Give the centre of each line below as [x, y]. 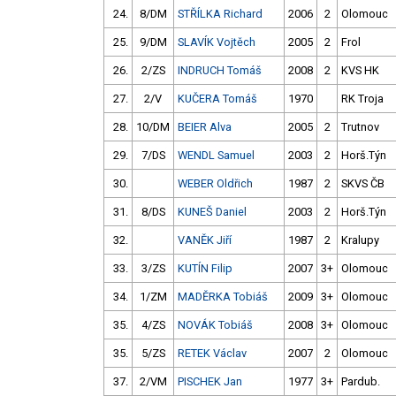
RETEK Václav [212, 354]
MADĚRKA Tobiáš [223, 297]
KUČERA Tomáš [217, 99]
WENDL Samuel [216, 156]
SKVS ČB [363, 184]
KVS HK [360, 71]
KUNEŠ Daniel [212, 212]
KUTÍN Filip [205, 269]
